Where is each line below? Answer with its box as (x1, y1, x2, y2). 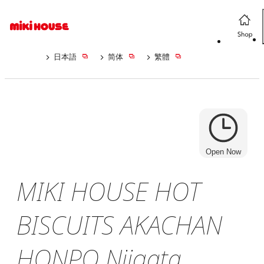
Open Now (206, 147, 241, 156)
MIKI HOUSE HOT (16, 174, 200, 209)
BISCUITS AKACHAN (16, 208, 222, 242)
